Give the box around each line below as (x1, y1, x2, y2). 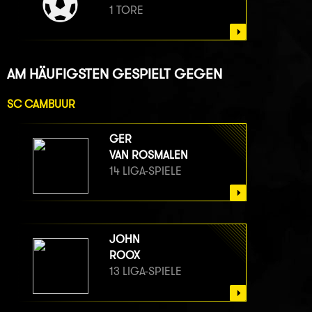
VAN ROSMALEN (109, 148, 188, 162)
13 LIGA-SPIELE (109, 264, 182, 278)
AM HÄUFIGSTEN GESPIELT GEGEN (7, 64, 222, 82)
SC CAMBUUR (7, 97, 75, 111)
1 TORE (109, 3, 143, 17)
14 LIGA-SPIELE (109, 164, 182, 178)
